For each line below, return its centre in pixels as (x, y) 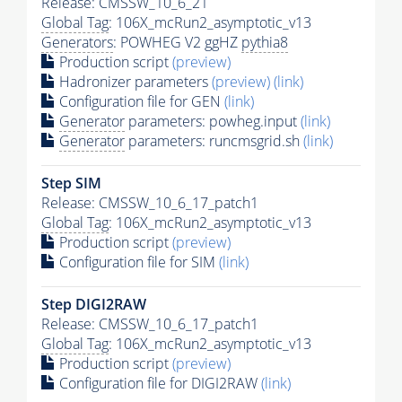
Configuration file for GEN (140, 101)
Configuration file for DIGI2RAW (158, 383)
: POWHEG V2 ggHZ (177, 42)
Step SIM (71, 183)
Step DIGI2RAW (94, 304)
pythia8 (265, 42)
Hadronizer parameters (134, 81)
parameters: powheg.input (213, 121)
